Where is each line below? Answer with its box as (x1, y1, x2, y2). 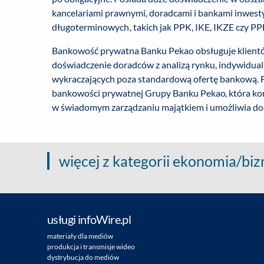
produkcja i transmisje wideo (47, 242, 136, 251)
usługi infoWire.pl (47, 212, 131, 226)
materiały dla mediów (47, 232, 114, 240)
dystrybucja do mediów (47, 253, 120, 262)
